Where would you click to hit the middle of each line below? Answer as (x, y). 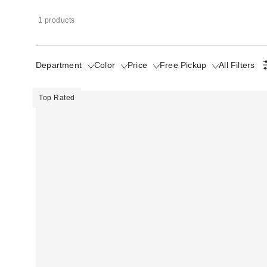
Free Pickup (183, 65)
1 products (56, 20)
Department (59, 65)
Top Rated (57, 97)
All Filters (237, 65)
